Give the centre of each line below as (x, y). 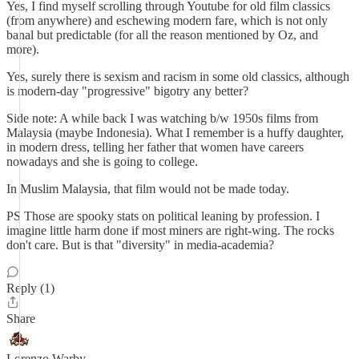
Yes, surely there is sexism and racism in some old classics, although (178, 77)
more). (23, 49)
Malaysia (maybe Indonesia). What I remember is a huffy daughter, (175, 133)
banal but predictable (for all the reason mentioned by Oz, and (162, 35)
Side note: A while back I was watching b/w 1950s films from (162, 118)
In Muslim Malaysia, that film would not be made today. (148, 189)
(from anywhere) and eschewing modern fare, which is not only (167, 20)
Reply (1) (30, 288)
